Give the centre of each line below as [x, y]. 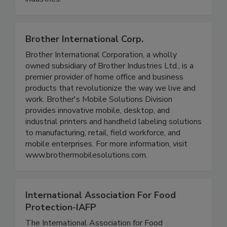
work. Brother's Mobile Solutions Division [99, 121]
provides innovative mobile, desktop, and [98, 132]
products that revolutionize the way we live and [110, 110]
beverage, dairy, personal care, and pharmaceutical [113, 9]
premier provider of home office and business [104, 99]
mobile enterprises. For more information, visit [106, 165]
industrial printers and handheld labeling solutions [113, 143]
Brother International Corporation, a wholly [101, 76]
